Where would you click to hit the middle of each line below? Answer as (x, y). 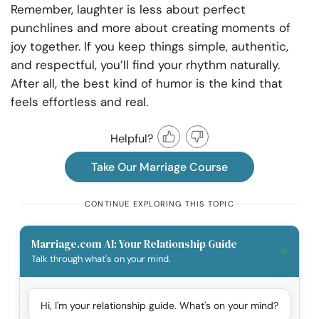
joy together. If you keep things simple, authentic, (150, 47)
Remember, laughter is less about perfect (128, 10)
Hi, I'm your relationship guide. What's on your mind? (159, 306)
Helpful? (132, 138)
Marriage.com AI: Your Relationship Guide (134, 244)
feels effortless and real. (79, 102)
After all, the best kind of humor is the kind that (147, 84)
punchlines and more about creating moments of (151, 28)
